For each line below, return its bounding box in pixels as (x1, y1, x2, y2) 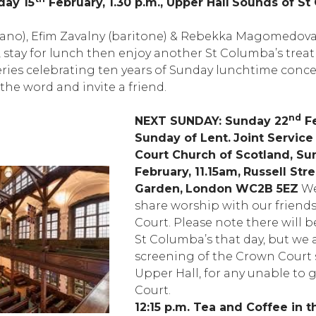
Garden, (135, 181, 183, 195)
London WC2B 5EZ (186, 181, 299, 195)
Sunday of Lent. (135, 130, 231, 145)
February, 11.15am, (135, 164, 241, 178)
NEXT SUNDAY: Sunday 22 (135, 114, 289, 128)
